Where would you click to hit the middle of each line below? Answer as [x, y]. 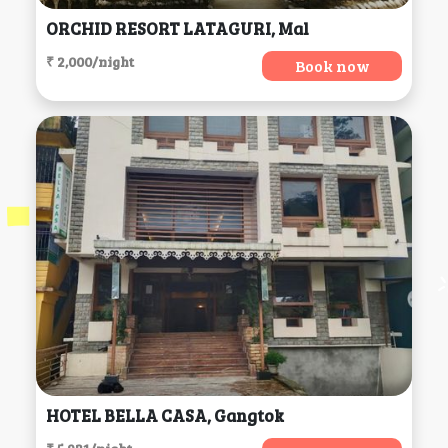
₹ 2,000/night [89, 61]
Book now [332, 65]
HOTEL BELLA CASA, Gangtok [164, 415]
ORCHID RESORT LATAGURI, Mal [177, 28]
